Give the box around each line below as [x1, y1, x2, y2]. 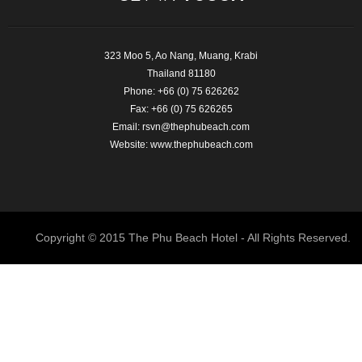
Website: [109, 139, 150, 151]
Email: [112, 121, 142, 133]
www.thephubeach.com [149, 139, 253, 151]
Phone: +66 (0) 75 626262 [123, 86, 239, 98]
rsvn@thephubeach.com [142, 121, 250, 133]
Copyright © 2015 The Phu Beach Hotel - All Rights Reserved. [36, 230, 351, 244]
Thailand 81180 [146, 68, 216, 80]
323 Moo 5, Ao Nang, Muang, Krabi [104, 50, 258, 62]
